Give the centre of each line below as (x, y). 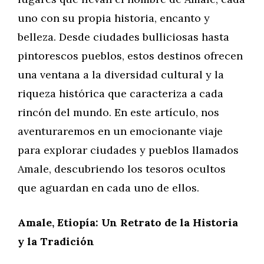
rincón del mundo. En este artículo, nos (118, 112)
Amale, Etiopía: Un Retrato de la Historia (128, 222)
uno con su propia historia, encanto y (114, 18)
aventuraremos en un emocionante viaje (120, 131)
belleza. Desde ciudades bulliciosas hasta (123, 37)
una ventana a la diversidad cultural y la (121, 75)
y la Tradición (56, 241)
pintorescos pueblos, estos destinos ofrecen (130, 56)
